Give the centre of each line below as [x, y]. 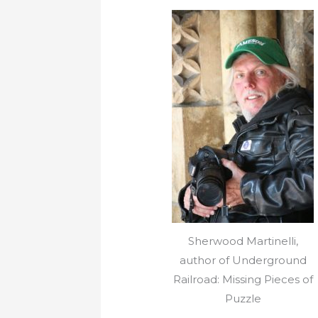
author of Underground [243, 261]
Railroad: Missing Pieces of [243, 280]
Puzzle [243, 299]
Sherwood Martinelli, [243, 241]
